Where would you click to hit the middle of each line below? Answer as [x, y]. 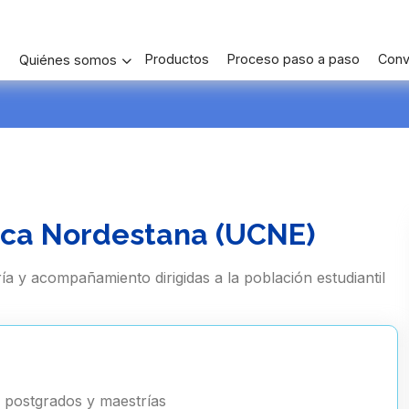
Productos [177, 59]
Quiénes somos [68, 60]
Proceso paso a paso [294, 59]
